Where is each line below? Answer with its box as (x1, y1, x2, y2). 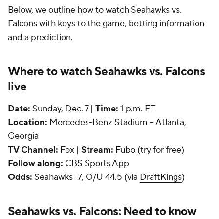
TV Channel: (8, 144, 58, 156)
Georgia (8, 131, 39, 142)
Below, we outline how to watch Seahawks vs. (8, 4, 182, 16)
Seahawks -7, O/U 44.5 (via (32, 172, 140, 183)
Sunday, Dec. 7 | (30, 103, 95, 115)
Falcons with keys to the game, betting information (8, 18, 204, 30)
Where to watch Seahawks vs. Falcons (8, 64, 205, 80)
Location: (8, 117, 47, 129)
